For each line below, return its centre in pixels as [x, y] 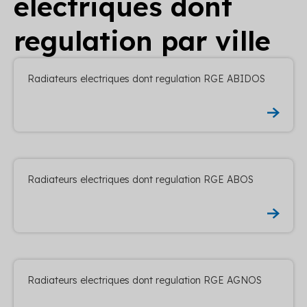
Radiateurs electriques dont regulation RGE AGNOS [145, 280]
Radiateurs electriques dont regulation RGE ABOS [140, 179]
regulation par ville [142, 40]
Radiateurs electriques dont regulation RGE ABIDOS [146, 78]
